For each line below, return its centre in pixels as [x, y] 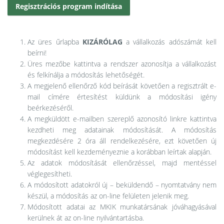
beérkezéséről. [50, 108]
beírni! [37, 53]
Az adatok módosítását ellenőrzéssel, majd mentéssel [122, 163]
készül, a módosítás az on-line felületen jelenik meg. [108, 196]
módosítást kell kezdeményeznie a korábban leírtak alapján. [119, 152]
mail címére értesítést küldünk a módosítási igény [122, 97]
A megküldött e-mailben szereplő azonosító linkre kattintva [122, 119]
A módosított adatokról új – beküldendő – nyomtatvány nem [122, 185]
